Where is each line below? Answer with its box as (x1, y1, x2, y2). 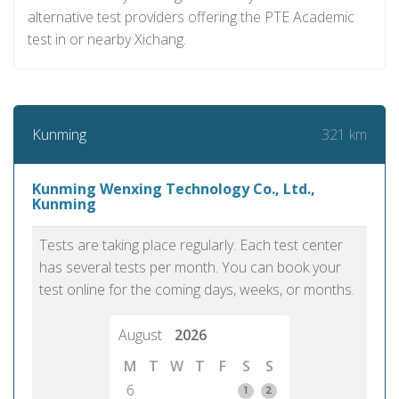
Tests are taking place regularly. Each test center (39, 235, 343, 255)
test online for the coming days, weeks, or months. (39, 280, 354, 299)
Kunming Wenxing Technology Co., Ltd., (32, 179, 315, 199)
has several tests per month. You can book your (39, 257, 341, 277)
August (118, 325, 166, 345)
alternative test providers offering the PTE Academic (28, 7, 354, 27)
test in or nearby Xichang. (28, 29, 186, 49)
